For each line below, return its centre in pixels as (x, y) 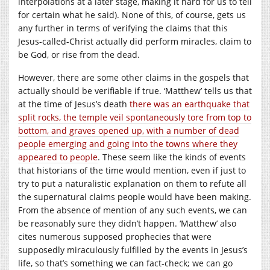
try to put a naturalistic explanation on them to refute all (132, 183)
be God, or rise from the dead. (79, 54)
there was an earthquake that (190, 104)
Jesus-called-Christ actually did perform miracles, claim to (135, 41)
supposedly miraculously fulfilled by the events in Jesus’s (133, 250)
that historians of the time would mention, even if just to (132, 170)
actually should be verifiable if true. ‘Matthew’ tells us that (135, 90)
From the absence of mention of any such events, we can (133, 210)
